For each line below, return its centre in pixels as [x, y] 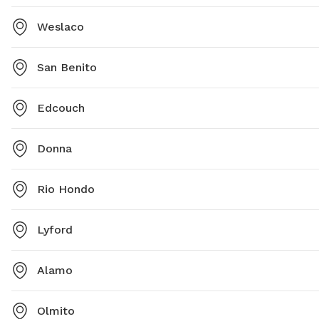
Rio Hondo [66, 189]
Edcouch [61, 108]
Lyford [55, 230]
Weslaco [61, 27]
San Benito [67, 68]
